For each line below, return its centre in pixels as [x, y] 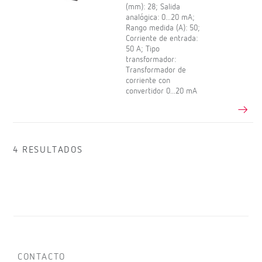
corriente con [148, 80]
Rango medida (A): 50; [163, 28]
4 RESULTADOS [48, 150]
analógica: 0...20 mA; [161, 17]
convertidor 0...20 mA [162, 91]
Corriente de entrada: [162, 38]
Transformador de [156, 70]
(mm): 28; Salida [153, 7]
